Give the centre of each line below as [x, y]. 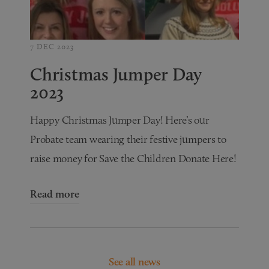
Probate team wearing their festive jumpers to [128, 139]
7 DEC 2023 [52, 46]
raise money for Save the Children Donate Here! [133, 158]
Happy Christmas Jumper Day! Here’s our [120, 120]
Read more [55, 194]
